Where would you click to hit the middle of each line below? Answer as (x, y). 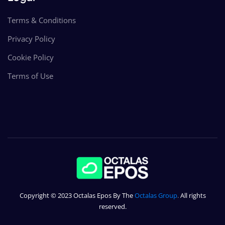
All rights (193, 196)
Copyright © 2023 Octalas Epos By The (76, 196)
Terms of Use (30, 76)
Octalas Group (156, 196)
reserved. (113, 207)
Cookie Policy (31, 57)
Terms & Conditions (42, 20)
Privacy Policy (31, 38)
